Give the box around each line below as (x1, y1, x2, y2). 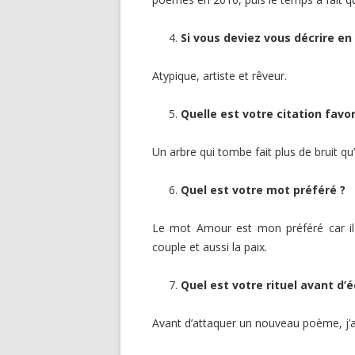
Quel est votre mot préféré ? (181, 182, 345, 197)
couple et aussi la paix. (152, 239, 267, 254)
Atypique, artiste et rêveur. (152, 68, 287, 83)
